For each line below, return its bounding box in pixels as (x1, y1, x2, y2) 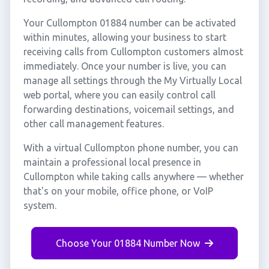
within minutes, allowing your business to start (23, 32, 226, 43)
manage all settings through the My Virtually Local (23, 75, 242, 86)
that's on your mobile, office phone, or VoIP (23, 186, 213, 196)
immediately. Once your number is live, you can (23, 61, 226, 71)
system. (23, 200, 56, 211)
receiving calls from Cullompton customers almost (23, 46, 243, 57)
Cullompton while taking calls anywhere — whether (23, 171, 244, 182)
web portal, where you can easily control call (23, 89, 216, 100)
